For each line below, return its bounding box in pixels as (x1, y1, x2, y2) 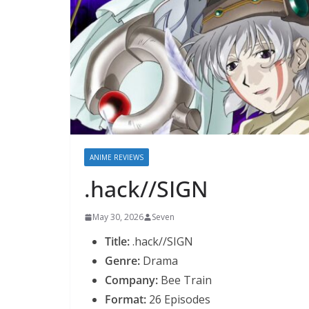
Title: (105, 233, 130, 249)
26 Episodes (146, 291, 210, 307)
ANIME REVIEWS (90, 152, 143, 162)
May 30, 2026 (92, 210, 143, 223)
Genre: (105, 252, 140, 268)
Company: (105, 272, 158, 288)
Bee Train (158, 272, 212, 288)
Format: (105, 291, 146, 307)
